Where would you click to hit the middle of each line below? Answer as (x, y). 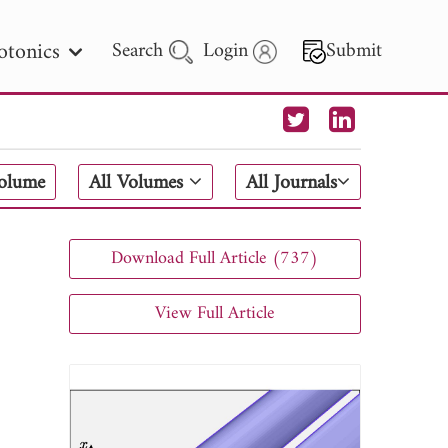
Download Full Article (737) (215, 258)
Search (141, 51)
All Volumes (139, 183)
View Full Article (214, 313)
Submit (354, 51)
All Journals (291, 183)
